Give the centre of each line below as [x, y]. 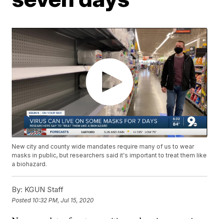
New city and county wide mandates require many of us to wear [103, 147]
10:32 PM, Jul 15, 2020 [63, 200]
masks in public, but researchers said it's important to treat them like [109, 155]
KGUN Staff [43, 190]
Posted [22, 200]
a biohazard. [30, 164]
